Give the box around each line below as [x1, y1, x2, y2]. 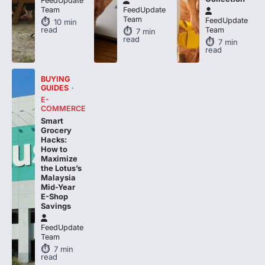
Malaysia [40, 172, 76, 182]
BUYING [40, 74, 70, 83]
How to [40, 144, 67, 154]
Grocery [40, 125, 72, 135]
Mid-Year [40, 182, 75, 192]
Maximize [40, 153, 77, 163]
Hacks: [40, 134, 67, 144]
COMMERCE [40, 104, 86, 113]
